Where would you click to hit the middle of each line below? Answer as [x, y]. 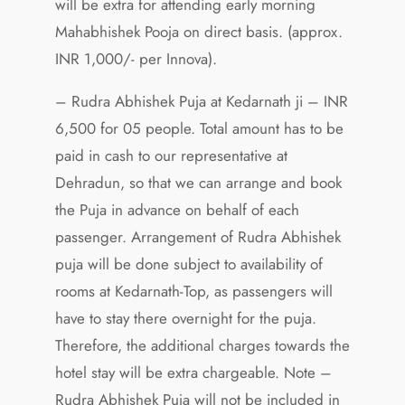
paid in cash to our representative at [171, 155]
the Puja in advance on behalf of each [177, 209]
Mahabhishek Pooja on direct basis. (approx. [198, 31]
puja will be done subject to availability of [188, 264]
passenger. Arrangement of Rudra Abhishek [198, 236]
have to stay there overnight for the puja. [185, 318]
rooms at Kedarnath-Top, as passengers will [193, 291]
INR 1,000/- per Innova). [136, 58]
